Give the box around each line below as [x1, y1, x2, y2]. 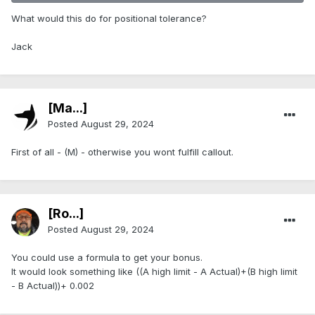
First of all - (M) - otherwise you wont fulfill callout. [11, 146, 233, 158]
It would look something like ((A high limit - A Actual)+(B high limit [11, 266, 297, 278]
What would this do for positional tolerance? [11, 13, 207, 25]
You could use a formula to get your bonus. [11, 252, 202, 264]
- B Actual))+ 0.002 [11, 280, 94, 292]
